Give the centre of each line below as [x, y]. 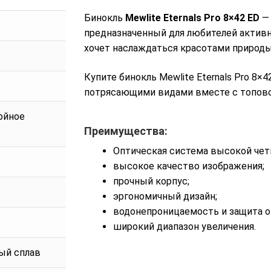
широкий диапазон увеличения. [184, 226]
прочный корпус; [151, 181]
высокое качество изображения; [189, 166]
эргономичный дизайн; [165, 196]
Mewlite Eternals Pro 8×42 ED [192, 18]
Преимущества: [126, 131]
